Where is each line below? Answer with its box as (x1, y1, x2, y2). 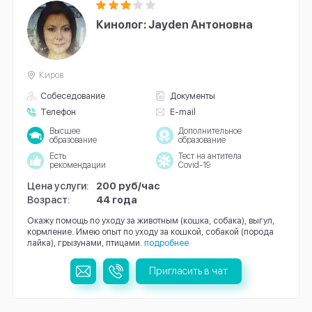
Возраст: (26, 193, 70, 205)
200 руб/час (96, 179, 161, 192)
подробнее (143, 237, 189, 248)
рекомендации (49, 159, 106, 170)
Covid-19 (178, 159, 210, 170)
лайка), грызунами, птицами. (26, 237, 142, 248)
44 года (96, 193, 138, 205)
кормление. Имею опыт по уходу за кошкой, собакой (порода (26, 226, 274, 237)
